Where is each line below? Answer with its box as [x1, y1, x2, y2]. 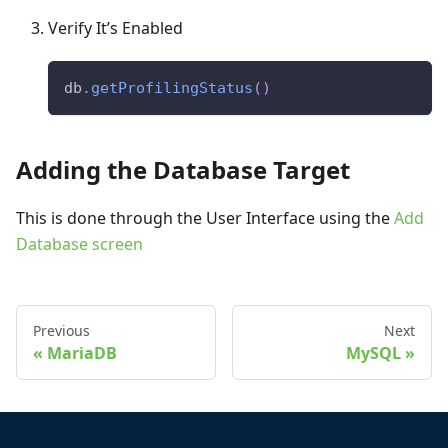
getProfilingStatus [91, 78, 253, 97]
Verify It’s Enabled [48, 16, 183, 39]
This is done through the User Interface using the [16, 206, 394, 229]
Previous [33, 320, 90, 340]
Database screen [16, 232, 143, 255]
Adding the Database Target [16, 152, 350, 186]
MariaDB [47, 341, 117, 364]
